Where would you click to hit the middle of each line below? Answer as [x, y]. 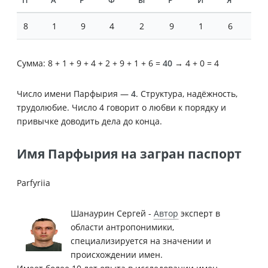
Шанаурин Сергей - [112, 213]
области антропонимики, [122, 227]
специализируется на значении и [141, 240]
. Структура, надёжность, [187, 93]
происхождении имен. [117, 254]
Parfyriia [33, 182]
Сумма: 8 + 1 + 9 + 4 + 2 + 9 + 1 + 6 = [90, 63]
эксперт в [199, 213]
